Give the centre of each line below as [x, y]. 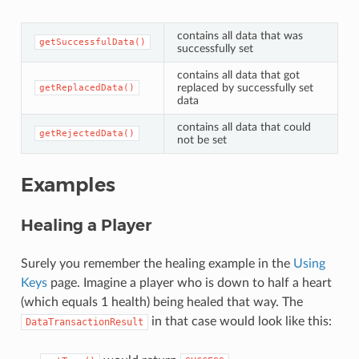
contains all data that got [238, 75]
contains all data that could [244, 127]
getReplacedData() [87, 88]
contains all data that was [240, 36]
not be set [202, 140]
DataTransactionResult [84, 323]
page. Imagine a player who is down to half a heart [189, 283]
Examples [68, 185]
